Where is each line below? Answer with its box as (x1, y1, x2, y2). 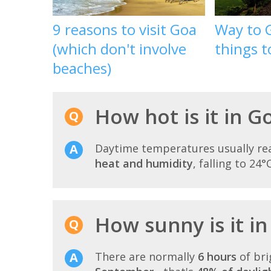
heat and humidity (95, 156, 193, 171)
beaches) (53, 57, 111, 78)
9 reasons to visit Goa (53, 19, 197, 39)
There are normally (95, 249, 198, 264)
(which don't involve (53, 38, 186, 59)
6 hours (198, 249, 237, 264)
